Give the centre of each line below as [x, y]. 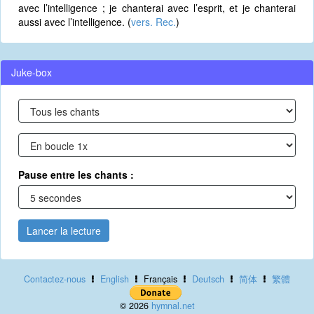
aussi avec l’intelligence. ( [75, 22]
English [115, 279]
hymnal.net [173, 306]
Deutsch [208, 279]
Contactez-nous [55, 279]
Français [161, 279]
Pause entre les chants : [76, 175]
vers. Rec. [153, 22]
